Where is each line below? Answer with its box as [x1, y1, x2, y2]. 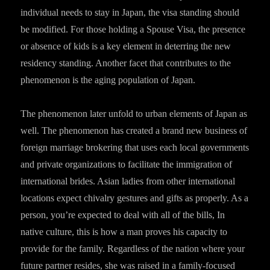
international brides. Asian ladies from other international [20, 176, 236, 186]
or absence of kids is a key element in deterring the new [20, 41, 231, 51]
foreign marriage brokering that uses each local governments [20, 142, 250, 152]
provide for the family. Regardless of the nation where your [20, 243, 245, 254]
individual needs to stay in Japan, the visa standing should [20, 7, 240, 17]
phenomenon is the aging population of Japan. [20, 75, 196, 85]
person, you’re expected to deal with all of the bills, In [20, 210, 225, 220]
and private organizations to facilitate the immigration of [20, 159, 233, 169]
